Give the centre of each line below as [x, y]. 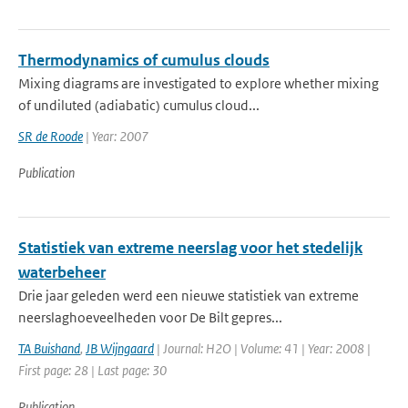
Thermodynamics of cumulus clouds [144, 60]
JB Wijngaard [120, 348]
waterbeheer [62, 272]
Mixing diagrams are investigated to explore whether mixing [199, 83]
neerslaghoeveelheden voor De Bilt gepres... [150, 317]
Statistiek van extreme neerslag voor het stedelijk [190, 248]
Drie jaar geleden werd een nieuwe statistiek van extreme [189, 296]
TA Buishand [49, 348]
